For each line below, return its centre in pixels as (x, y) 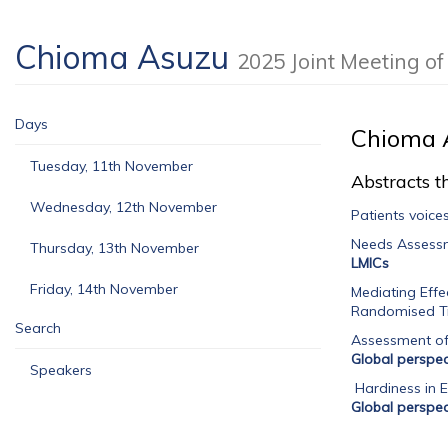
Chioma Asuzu (126, 57)
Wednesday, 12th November (123, 207)
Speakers (61, 370)
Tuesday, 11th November (111, 166)
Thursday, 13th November (114, 248)
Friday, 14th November (104, 289)
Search (38, 328)
